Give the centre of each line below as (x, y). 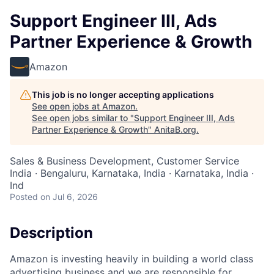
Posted (24, 197)
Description (51, 233)
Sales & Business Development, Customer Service (124, 161)
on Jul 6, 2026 (69, 197)
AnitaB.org (175, 129)
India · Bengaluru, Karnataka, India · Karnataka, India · (132, 173)
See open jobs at (67, 106)
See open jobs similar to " (83, 118)
